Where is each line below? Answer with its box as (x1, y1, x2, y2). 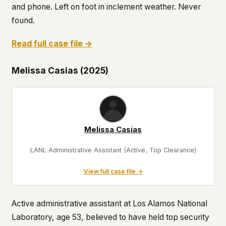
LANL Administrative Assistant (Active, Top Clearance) (30, 146, 196, 154)
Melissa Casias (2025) (11, 65, 108, 76)
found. (11, 15, 35, 25)
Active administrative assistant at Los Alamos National (11, 199, 207, 209)
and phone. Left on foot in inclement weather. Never (11, 2, 201, 12)
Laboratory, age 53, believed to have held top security (11, 212, 209, 222)
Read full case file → (11, 38, 92, 48)
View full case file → (83, 167, 143, 175)
